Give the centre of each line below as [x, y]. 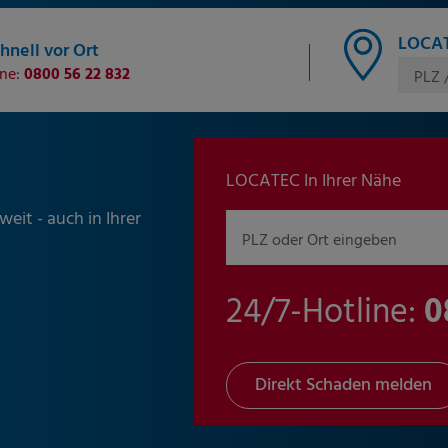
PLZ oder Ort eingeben [319, 240]
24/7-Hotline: [325, 314]
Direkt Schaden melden [343, 386]
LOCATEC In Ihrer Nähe [313, 182]
